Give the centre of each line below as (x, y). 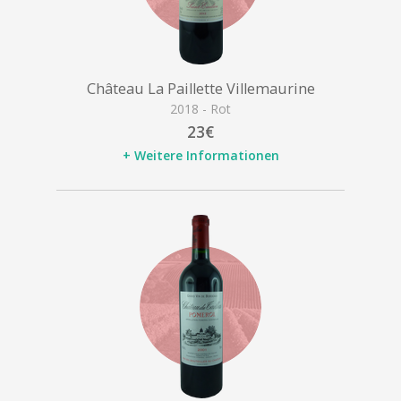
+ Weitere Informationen (200, 155)
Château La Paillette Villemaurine (200, 88)
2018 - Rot (200, 108)
